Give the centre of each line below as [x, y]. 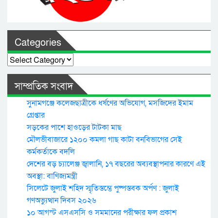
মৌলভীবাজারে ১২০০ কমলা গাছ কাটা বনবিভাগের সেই [104, 140]
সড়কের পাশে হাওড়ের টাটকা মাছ [74, 127]
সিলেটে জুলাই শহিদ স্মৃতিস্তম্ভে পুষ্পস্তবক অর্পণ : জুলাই [103, 188]
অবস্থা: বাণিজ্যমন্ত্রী [52, 176]
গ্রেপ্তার [36, 115]
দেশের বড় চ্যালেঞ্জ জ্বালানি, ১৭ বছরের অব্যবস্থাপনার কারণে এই [116, 164]
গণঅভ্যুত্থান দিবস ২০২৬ [62, 200]
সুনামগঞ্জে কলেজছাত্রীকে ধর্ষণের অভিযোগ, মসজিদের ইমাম [110, 103]
